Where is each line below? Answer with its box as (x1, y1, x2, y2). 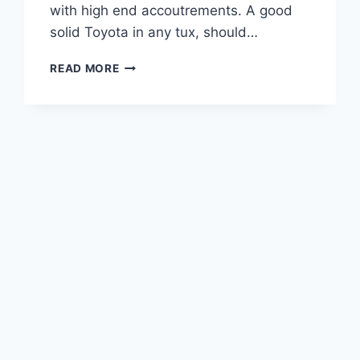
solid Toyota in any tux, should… (50, 24, 259, 41)
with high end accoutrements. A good (50, 2, 293, 19)
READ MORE (50, 62, 120, 76)
